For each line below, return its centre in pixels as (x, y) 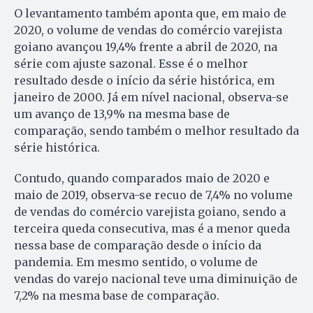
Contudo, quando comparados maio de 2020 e (142, 179)
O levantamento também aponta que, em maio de (150, 14)
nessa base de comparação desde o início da (138, 246)
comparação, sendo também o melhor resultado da (156, 131)
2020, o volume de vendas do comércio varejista (148, 30)
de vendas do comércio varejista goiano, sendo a (150, 212)
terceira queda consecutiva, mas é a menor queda (152, 229)
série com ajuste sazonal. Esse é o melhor (131, 64)
